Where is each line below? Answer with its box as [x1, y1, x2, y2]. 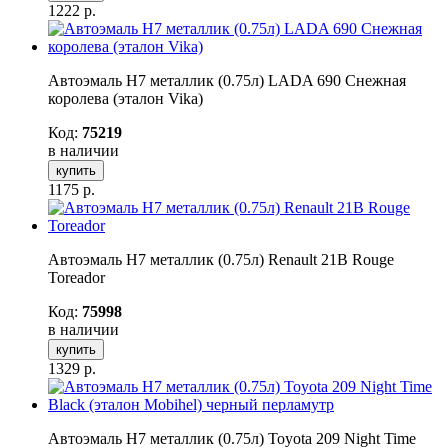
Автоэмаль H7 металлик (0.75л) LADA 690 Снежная [48, 71, 406, 89]
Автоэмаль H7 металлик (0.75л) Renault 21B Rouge [48, 250, 394, 268]
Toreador [48, 268, 105, 286]
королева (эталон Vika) [48, 89, 203, 107]
